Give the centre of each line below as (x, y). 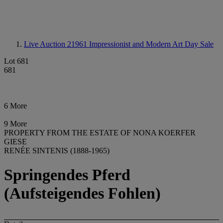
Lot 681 (16, 61)
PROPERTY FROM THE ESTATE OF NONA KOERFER (100, 133)
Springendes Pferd (67, 175)
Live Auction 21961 (56, 44)
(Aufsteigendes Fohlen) (82, 193)
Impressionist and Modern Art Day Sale (151, 44)
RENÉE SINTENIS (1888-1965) (57, 151)
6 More (15, 106)
